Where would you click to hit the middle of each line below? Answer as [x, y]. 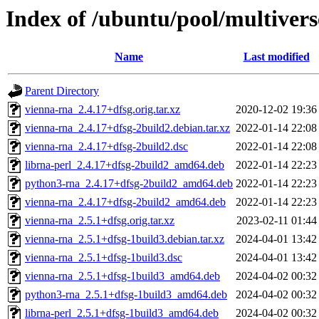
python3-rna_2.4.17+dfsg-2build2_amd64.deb [129, 184]
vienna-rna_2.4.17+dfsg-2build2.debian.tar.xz [127, 128]
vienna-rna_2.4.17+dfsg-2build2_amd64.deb [125, 202]
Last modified [276, 57]
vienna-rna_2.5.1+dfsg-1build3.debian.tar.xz [125, 239]
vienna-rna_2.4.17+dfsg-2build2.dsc [106, 147]
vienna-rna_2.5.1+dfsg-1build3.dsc [104, 258]
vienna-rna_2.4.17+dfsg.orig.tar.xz [103, 110]
